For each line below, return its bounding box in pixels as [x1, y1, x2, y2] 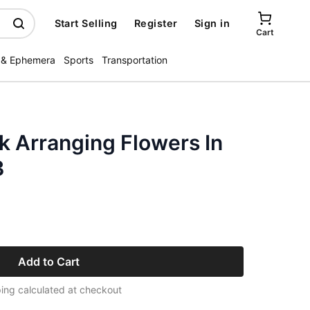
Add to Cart [17, 255, 80, 268]
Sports [64, 54, 93, 66]
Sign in [194, 17, 230, 29]
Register [134, 17, 178, 29]
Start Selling [54, 17, 118, 29]
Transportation [102, 54, 167, 66]
